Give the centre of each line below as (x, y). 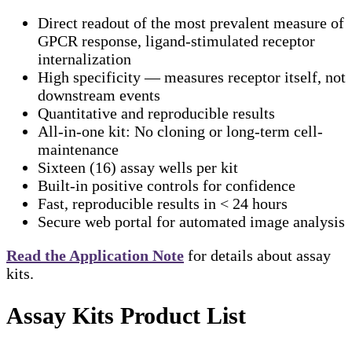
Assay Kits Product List (126, 315)
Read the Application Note (95, 255)
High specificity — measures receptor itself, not (192, 77)
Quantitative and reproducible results (156, 113)
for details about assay (257, 255)
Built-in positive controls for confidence (167, 185)
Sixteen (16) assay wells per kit (138, 167)
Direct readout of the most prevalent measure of (191, 22)
